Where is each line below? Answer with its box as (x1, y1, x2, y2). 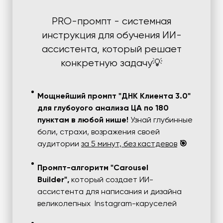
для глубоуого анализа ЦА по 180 (37, 104, 169, 112)
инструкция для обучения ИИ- (41, 30, 182, 41)
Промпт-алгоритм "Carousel (37, 164, 148, 172)
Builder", (37, 176, 71, 184)
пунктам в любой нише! (37, 116, 128, 124)
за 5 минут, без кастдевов (81, 140, 177, 148)
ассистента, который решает (41, 44, 182, 55)
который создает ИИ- (71, 176, 153, 184)
